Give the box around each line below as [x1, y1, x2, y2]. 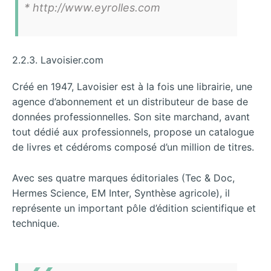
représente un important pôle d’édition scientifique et [12, 201, 256, 214]
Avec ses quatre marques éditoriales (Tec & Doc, [12, 171, 235, 184]
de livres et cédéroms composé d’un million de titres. [12, 141, 254, 154]
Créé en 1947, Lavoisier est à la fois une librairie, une [12, 80, 252, 93]
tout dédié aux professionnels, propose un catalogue [12, 126, 254, 139]
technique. [12, 217, 59, 229]
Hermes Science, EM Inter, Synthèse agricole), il [12, 186, 230, 199]
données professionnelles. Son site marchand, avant [12, 111, 250, 123]
